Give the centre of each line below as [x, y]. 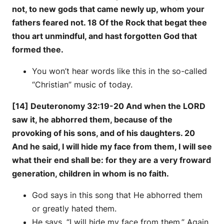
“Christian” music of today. [82, 85]
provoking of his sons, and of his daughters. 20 [103, 133]
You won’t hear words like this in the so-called [119, 71]
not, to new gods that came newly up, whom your [108, 9]
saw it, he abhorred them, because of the [92, 120]
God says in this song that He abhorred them [117, 195]
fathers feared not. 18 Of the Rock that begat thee [109, 23]
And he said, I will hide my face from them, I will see [112, 147]
